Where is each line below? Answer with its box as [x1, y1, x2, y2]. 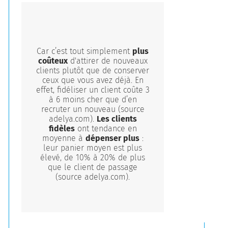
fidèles [48, 124, 75, 133]
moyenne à [42, 133, 85, 143]
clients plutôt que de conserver [36, 66, 150, 75]
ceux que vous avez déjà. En [42, 75, 144, 85]
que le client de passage [48, 162, 138, 172]
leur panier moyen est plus [43, 143, 142, 153]
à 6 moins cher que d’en [48, 95, 137, 104]
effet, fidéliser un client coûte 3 [36, 85, 150, 95]
